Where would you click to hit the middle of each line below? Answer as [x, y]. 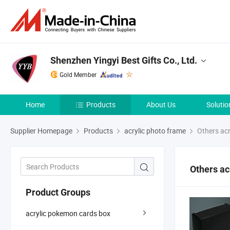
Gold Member [78, 74]
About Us [161, 104]
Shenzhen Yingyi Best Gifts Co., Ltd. [124, 60]
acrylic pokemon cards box [68, 213]
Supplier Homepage [41, 131]
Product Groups [58, 192]
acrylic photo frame [155, 131]
